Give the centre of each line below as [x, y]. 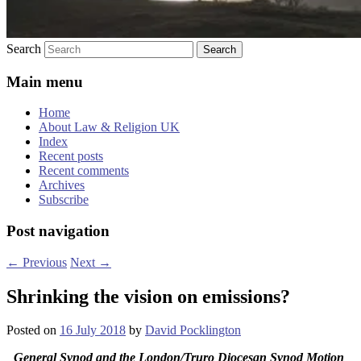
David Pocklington [193, 330]
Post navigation [58, 230]
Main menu [45, 81]
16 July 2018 [93, 330]
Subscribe [64, 200]
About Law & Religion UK [109, 127]
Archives [62, 185]
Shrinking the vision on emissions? [148, 296]
